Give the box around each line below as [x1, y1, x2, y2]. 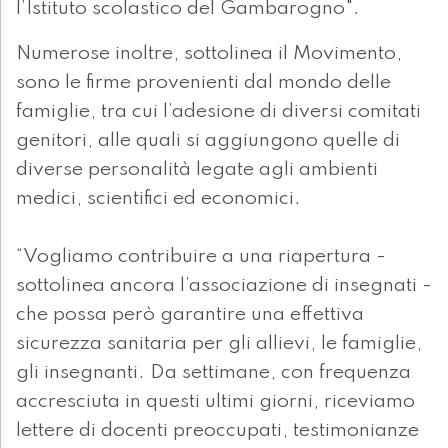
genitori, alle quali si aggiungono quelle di [16, 131, 400, 152]
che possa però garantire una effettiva [16, 305, 364, 326]
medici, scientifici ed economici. [16, 189, 301, 210]
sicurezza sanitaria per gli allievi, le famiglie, [16, 334, 422, 355]
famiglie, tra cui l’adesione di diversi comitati [16, 102, 421, 123]
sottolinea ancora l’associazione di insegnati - [16, 276, 432, 297]
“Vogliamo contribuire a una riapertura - [16, 247, 386, 268]
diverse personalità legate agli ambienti [16, 160, 378, 181]
